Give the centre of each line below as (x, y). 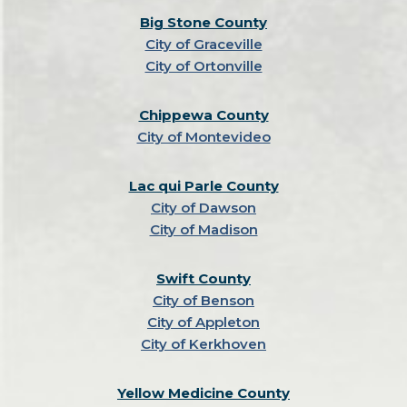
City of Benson (203, 301)
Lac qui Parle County (203, 186)
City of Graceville (203, 45)
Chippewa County (203, 115)
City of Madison (203, 230)
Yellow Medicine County (203, 393)
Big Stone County (203, 23)
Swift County (203, 279)
